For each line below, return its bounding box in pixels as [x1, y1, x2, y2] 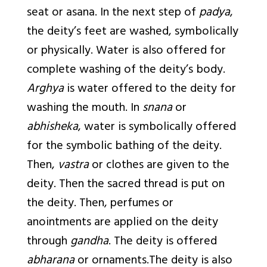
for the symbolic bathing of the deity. [27, 136, 222, 159]
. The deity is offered [108, 231, 217, 254]
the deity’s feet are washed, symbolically [27, 21, 238, 44]
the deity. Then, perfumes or [27, 193, 173, 216]
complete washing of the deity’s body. [27, 60, 225, 82]
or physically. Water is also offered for [27, 41, 226, 63]
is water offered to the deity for [64, 79, 236, 101]
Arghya [27, 79, 64, 101]
